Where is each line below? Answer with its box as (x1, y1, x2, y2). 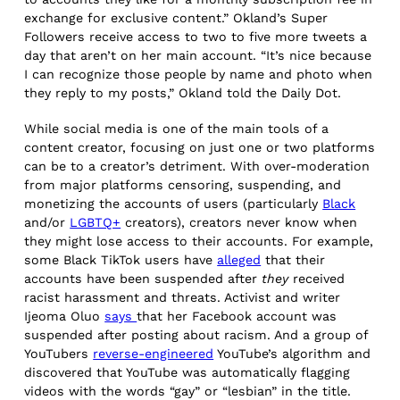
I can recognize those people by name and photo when (24, 66, 373, 81)
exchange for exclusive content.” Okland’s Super (24, 10, 329, 25)
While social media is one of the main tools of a (24, 121, 329, 136)
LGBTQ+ (70, 214, 121, 229)
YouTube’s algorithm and (213, 346, 371, 361)
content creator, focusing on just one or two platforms (24, 139, 376, 154)
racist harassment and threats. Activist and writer (24, 289, 341, 304)
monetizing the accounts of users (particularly (24, 196, 323, 211)
